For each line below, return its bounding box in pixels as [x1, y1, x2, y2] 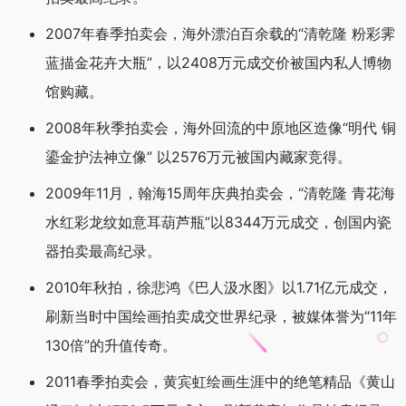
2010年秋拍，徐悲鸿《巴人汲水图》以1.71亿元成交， [45, 278, 392, 297]
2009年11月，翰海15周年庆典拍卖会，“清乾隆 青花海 [45, 184, 395, 203]
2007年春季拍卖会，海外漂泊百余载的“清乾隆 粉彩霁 [45, 24, 395, 43]
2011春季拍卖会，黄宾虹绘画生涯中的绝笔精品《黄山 [45, 372, 395, 391]
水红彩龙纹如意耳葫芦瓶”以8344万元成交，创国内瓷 [45, 213, 391, 232]
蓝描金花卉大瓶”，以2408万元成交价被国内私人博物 [45, 53, 391, 72]
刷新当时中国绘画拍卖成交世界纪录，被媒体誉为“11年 [45, 307, 397, 326]
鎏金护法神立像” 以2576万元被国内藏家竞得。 [45, 148, 352, 167]
